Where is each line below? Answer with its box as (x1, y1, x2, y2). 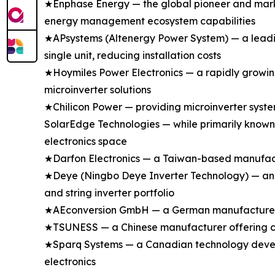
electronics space (44, 135, 127, 148)
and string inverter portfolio (44, 187, 174, 199)
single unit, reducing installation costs (44, 49, 221, 62)
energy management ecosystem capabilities (44, 15, 255, 28)
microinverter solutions (44, 83, 151, 96)
